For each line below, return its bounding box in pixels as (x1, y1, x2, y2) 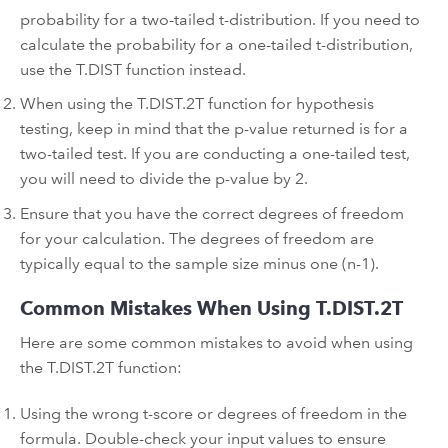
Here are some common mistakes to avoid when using (20, 333, 413, 353)
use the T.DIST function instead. (20, 59, 246, 79)
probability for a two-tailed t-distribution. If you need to (20, 9, 420, 29)
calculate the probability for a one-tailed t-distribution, (20, 34, 413, 54)
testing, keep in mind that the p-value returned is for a (20, 119, 408, 139)
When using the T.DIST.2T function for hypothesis (20, 94, 374, 114)
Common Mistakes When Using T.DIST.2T (20, 296, 403, 320)
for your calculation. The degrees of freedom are (20, 228, 374, 248)
